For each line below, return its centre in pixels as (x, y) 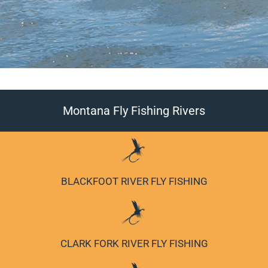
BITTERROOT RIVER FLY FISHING (134, 119)
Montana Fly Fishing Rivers (134, 111)
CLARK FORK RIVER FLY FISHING (134, 244)
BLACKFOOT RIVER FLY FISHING (134, 182)
